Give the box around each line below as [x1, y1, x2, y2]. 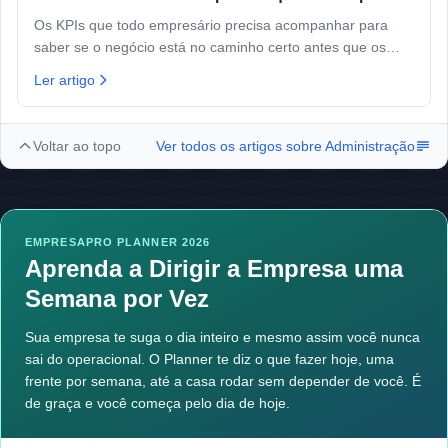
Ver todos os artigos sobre [156, 138, 325, 155]
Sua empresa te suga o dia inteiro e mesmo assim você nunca [25, 329, 420, 346]
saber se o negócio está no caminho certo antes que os [34, 39, 386, 56]
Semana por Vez [25, 285, 209, 313]
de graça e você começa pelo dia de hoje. [25, 395, 290, 412]
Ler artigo [34, 72, 95, 89]
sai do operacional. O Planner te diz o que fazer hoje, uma [25, 351, 394, 368]
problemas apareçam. [34, 61, 173, 78]
